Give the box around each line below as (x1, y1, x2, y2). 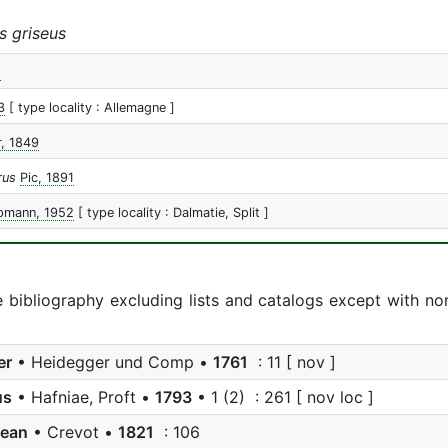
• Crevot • (28, 422, 118, 442)
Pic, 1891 (20, 170, 74, 185)
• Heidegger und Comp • (12, 352, 213, 372)
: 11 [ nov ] (248, 352, 336, 372)
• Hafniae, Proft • (12, 387, 155, 407)
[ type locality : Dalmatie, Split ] (78, 205, 269, 220)
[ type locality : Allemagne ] (9, 100, 175, 115)
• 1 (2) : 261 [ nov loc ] (192, 387, 374, 407)
